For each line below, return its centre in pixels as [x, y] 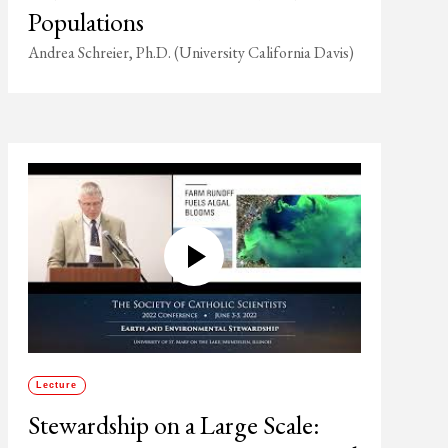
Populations [85, 22]
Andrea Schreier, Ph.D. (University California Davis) [190, 52]
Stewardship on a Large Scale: [173, 425]
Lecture [57, 385]
